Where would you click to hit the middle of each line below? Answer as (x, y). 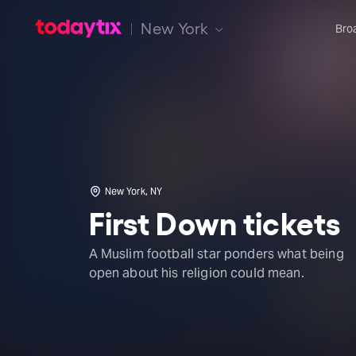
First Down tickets (215, 222)
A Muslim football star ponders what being (216, 254)
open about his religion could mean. (196, 273)
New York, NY (133, 191)
